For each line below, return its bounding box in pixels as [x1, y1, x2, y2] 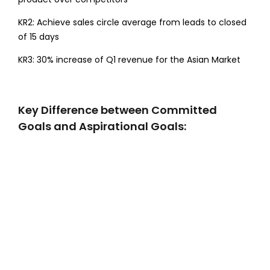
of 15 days [17, 30, 59, 43]
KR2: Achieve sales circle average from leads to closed [17, 16, 246, 28]
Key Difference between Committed [17, 102, 217, 118]
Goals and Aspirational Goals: [17, 118, 186, 134]
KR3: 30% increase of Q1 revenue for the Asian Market [17, 53, 240, 66]
